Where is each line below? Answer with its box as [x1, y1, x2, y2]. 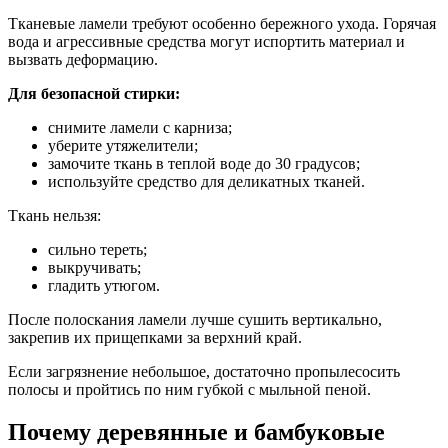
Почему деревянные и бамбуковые [8, 418, 385, 445]
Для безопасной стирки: [8, 84, 180, 102]
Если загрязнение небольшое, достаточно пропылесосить [8, 362, 400, 380]
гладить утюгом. [48, 276, 160, 294]
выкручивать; [48, 258, 141, 276]
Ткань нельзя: [8, 206, 101, 224]
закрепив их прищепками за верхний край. [8, 328, 302, 346]
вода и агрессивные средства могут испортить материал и [8, 32, 405, 50]
